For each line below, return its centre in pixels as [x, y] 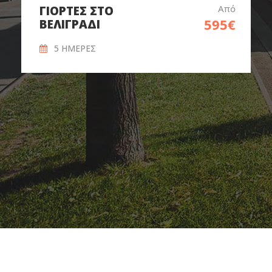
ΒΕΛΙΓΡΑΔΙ [70, 24]
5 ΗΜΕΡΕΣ [75, 48]
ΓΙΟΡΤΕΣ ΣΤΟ [76, 11]
